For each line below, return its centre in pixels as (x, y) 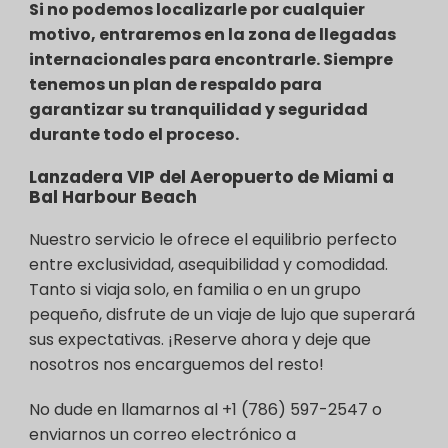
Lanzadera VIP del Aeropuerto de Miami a (211, 176)
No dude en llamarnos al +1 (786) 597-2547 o (205, 409)
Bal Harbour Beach (113, 196)
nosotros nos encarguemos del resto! (176, 364)
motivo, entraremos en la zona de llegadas (212, 34)
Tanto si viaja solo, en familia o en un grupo (195, 289)
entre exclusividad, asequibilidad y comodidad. (208, 264)
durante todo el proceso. (134, 134)
